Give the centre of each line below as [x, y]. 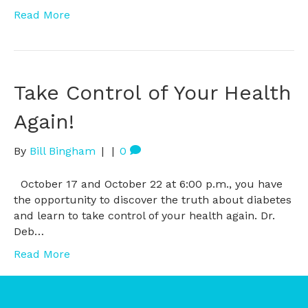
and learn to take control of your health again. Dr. [144, 216]
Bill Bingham [63, 151]
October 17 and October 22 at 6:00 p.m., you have [148, 184]
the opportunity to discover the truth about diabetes [153, 200]
